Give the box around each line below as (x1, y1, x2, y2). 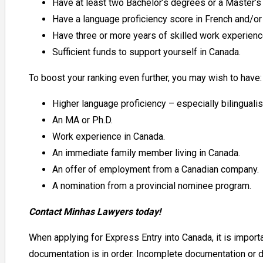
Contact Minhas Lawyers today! (28, 205, 161, 217)
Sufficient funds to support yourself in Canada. (52, 46, 243, 58)
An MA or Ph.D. (52, 114, 113, 126)
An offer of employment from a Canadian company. (52, 163, 261, 175)
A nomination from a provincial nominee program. (52, 180, 254, 191)
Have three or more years (52, 29, 159, 41)
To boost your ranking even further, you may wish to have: (28, 72, 262, 83)
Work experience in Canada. (52, 130, 165, 142)
